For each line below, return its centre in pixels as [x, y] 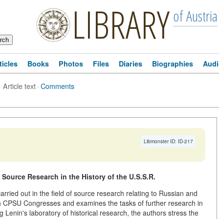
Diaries [131, 64]
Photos [71, 64]
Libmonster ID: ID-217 [168, 141]
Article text [19, 86]
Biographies [173, 64]
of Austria [195, 16]
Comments [57, 86]
